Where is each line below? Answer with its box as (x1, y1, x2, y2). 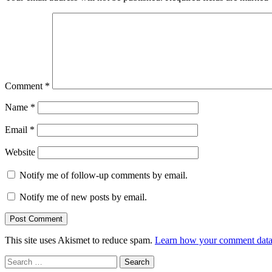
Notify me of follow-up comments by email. (19, 169, 188, 180)
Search (4, 254, 30, 265)
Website (5, 146, 35, 157)
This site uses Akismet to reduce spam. (5, 234, 155, 245)
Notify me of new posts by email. (19, 191, 147, 202)
